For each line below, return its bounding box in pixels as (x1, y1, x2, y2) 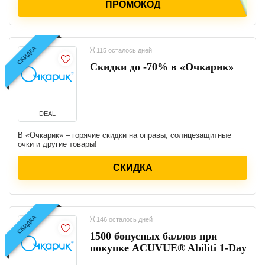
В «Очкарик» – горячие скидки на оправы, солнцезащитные (18, 131, 231, 140)
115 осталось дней (95, 47, 152, 54)
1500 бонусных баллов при (90, 230, 217, 242)
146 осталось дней (95, 216, 153, 223)
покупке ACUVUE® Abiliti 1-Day (90, 242, 247, 254)
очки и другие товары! (18, 140, 97, 148)
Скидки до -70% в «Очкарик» (90, 61, 234, 73)
